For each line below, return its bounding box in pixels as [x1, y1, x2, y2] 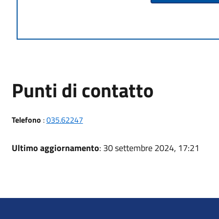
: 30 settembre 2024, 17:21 [99, 141, 199, 154]
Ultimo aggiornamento [11, 141, 99, 154]
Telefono [11, 114, 41, 126]
